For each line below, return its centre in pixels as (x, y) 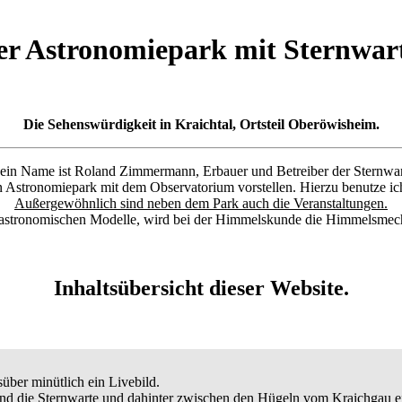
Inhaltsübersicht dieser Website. (201, 288)
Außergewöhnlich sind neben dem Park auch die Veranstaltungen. (201, 203)
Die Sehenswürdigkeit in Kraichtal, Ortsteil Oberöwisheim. (201, 124)
